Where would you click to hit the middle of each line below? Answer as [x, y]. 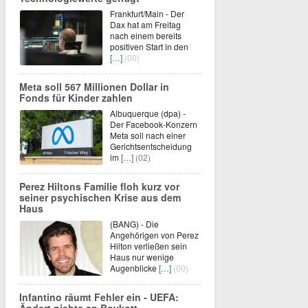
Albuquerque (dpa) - [148, 113]
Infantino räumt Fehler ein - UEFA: [99, 297]
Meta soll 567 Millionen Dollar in [94, 86]
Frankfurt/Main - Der [147, 13]
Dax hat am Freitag [145, 24]
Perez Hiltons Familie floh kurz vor [99, 186]
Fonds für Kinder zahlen [76, 97]
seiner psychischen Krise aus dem [100, 197]
